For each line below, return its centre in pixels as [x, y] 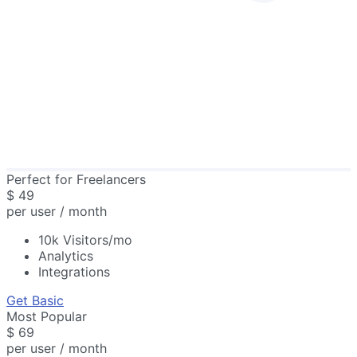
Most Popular [47, 317]
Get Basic [35, 301]
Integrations [74, 272]
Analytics [66, 256]
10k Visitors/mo [85, 240]
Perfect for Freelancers [76, 180]
